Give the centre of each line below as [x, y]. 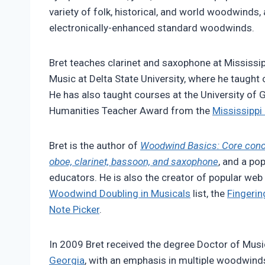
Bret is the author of [95, 146]
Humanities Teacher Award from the [131, 111]
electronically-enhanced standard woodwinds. [152, 28]
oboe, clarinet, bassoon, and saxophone [134, 162]
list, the [209, 194]
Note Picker [74, 210]
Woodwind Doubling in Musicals [120, 194]
